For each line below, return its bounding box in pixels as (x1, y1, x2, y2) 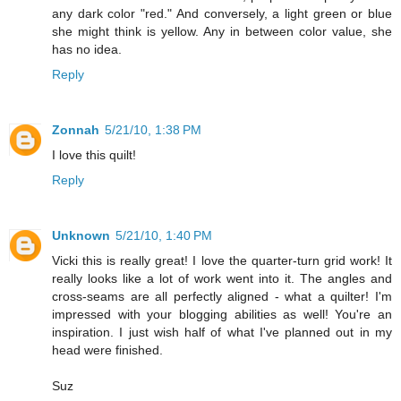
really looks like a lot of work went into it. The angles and (52, 271, 392, 286)
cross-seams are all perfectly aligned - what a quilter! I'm (52, 289, 392, 304)
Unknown (52, 228, 110, 243)
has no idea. (52, 42, 122, 57)
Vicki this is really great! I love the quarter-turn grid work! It (52, 253, 392, 269)
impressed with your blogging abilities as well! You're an (52, 307, 392, 322)
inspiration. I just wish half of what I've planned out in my (52, 325, 392, 340)
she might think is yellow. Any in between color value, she (52, 24, 392, 39)
